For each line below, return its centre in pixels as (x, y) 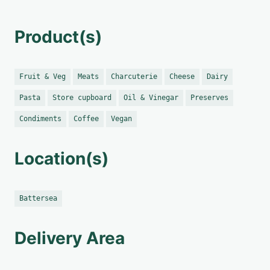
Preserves (209, 98)
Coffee (86, 119)
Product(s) (58, 37)
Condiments (40, 119)
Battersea (38, 198)
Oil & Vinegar (151, 98)
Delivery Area (70, 238)
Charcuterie (134, 77)
